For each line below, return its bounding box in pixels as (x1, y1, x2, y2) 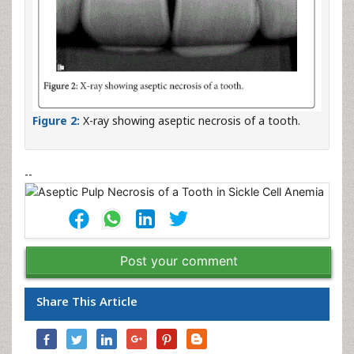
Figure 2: (32, 113, 80, 129)
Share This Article (36, 293, 137, 310)
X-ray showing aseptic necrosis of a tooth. (80, 113, 300, 129)
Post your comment (119, 253, 238, 269)
